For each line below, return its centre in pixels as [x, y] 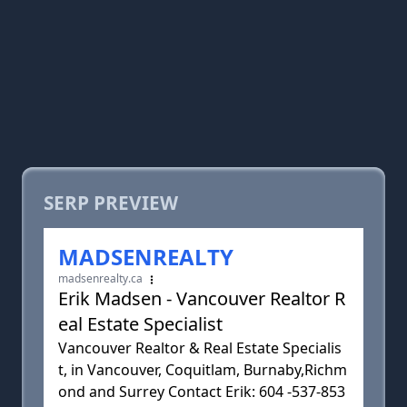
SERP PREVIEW [111, 203]
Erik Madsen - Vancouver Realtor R [202, 298]
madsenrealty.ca [102, 278]
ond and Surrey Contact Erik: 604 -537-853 [202, 392]
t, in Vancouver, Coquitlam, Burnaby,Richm [203, 370]
